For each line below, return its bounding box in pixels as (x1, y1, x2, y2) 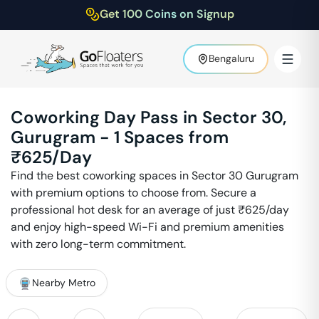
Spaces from (120, 126, 229, 148)
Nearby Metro (32, 276, 95, 289)
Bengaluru (209, 52, 254, 65)
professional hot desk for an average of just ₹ (11, 202, 245, 217)
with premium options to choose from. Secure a (11, 185, 256, 200)
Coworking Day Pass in (11, 106, 202, 128)
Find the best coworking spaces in (11, 168, 192, 183)
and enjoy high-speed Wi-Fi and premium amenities (11, 219, 284, 234)
